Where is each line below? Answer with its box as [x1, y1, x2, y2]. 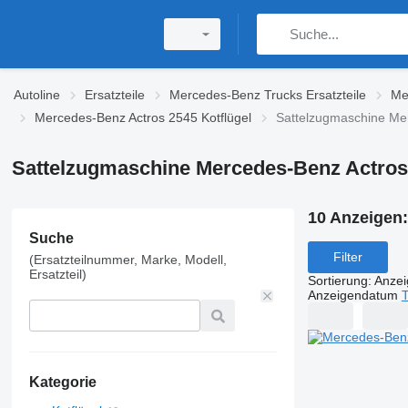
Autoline [14, 87, 60, 102]
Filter [332, 250, 362, 265]
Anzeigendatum [307, 287, 398, 302]
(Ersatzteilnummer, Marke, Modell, [28, 252, 227, 267]
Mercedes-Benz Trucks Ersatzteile [169, 87, 366, 102]
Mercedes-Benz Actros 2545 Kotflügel [35, 110, 251, 125]
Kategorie [28, 374, 97, 390]
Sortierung [307, 272, 368, 288]
